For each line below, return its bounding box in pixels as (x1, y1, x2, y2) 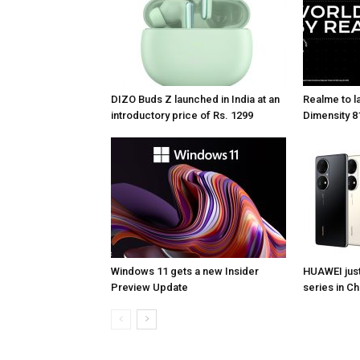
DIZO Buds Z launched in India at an (111, 93, 280, 105)
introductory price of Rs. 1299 (111, 109, 253, 121)
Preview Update (111, 281, 188, 293)
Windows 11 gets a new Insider (111, 265, 259, 277)
